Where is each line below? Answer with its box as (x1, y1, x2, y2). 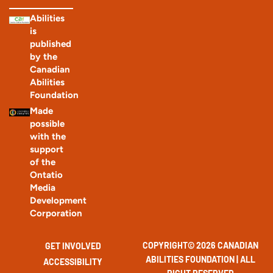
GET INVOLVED (44, 241, 101, 252)
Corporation (29, 208, 82, 219)
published (29, 38, 71, 50)
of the (29, 157, 55, 168)
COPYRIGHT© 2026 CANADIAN (142, 240, 258, 251)
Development (29, 195, 87, 207)
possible (29, 118, 65, 130)
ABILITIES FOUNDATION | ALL (145, 254, 255, 265)
